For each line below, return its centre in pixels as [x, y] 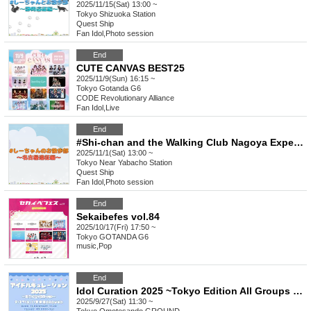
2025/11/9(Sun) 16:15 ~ [116, 79]
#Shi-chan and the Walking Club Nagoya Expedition [299, 143]
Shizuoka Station [127, 14]
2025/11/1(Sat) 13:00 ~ [115, 153]
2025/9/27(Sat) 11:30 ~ [115, 302]
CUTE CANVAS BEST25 [131, 68]
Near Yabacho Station [136, 163]
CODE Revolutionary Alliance [125, 98]
